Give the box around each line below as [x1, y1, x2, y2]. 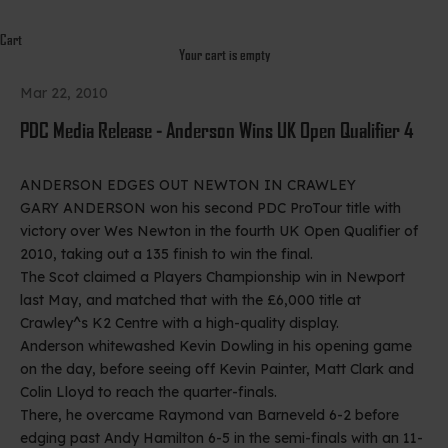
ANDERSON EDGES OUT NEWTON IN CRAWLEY [20, 175, 356, 194]
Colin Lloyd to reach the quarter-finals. [20, 382, 277, 401]
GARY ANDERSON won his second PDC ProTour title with [20, 198, 401, 217]
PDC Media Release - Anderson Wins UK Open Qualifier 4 [20, 117, 414, 143]
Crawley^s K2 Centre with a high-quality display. [20, 313, 339, 332]
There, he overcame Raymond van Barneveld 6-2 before [20, 405, 399, 424]
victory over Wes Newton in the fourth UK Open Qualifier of [20, 221, 418, 240]
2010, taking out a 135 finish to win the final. [20, 244, 313, 263]
